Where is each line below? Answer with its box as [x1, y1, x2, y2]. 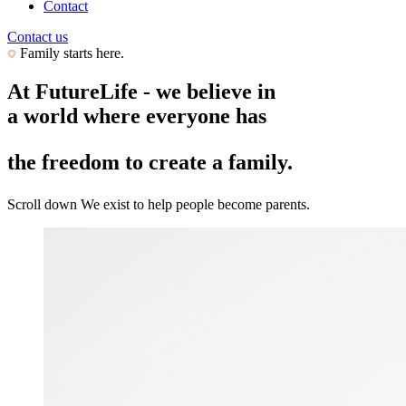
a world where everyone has [7, 103, 272, 128]
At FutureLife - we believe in [7, 79, 275, 103]
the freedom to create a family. [7, 150, 293, 174]
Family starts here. [16, 45, 124, 61]
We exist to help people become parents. [81, 196, 310, 212]
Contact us [7, 29, 68, 44]
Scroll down [7, 196, 77, 212]
